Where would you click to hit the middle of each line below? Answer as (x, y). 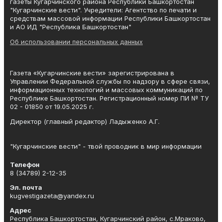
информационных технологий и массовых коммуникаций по (106, 89)
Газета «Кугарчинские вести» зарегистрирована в (92, 73)
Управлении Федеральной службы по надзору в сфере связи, (110, 81)
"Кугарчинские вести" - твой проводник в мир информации (106, 146)
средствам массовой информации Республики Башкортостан (110, 18)
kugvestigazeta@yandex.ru (52, 195)
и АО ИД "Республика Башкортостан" (71, 27)
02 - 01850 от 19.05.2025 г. (52, 106)
